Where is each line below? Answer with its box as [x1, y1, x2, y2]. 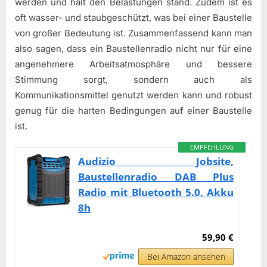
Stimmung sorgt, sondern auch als [15, 73, 252, 85]
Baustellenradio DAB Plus [78, 170, 234, 184]
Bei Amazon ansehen [147, 251, 225, 263]
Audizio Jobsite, [78, 154, 234, 169]
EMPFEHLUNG [190, 142, 234, 152]
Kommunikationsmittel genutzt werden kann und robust [15, 89, 252, 101]
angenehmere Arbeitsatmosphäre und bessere [15, 58, 252, 70]
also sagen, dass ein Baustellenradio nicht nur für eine [15, 42, 252, 54]
